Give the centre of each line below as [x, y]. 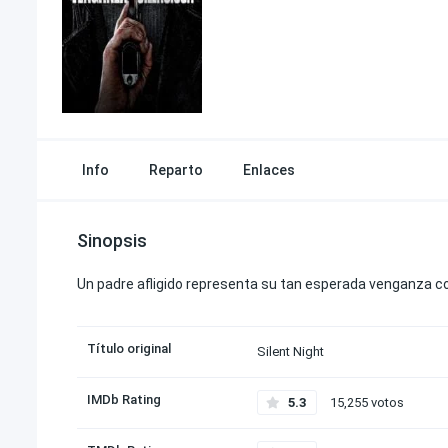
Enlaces [269, 170]
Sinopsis [112, 240]
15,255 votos [365, 402]
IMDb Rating [124, 399]
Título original [129, 348]
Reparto [176, 170]
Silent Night [290, 351]
